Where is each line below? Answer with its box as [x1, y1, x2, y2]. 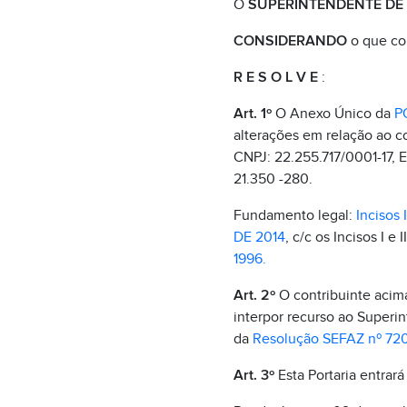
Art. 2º [233, 286, 275, 304]
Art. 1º [233, 104, 272, 123]
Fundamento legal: [233, 206, 352, 224]
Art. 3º [233, 366, 274, 384]
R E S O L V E [233, 68, 318, 86]
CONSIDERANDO [233, 32, 351, 50]
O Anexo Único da [271, 104, 394, 123]
